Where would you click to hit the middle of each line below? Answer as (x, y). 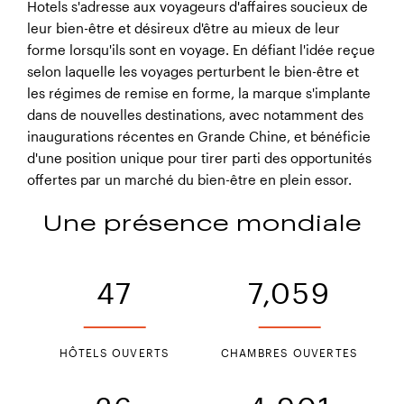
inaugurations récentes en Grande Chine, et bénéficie (199, 137)
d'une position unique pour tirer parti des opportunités (199, 158)
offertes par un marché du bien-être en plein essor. (189, 180)
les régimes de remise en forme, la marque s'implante (199, 93)
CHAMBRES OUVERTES (289, 353)
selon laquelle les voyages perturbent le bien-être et (193, 72)
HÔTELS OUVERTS (115, 353)
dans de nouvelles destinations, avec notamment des (195, 115)
